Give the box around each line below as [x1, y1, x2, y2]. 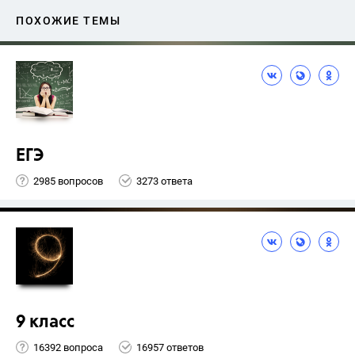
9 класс [16, 314, 74, 332]
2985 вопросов [33, 174, 103, 187]
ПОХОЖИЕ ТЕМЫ [16, 14, 120, 28]
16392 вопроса [33, 341, 103, 353]
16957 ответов [136, 341, 204, 353]
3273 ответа [136, 174, 193, 187]
